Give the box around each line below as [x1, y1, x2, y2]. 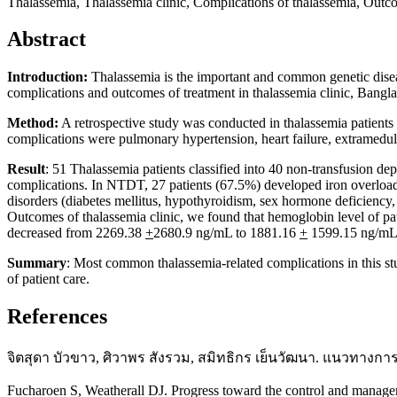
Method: [7, 115, 58, 131]
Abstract [7, 27, 86, 51]
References [7, 305, 107, 329]
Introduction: [7, 69, 88, 85]
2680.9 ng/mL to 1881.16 [153, 225, 300, 241]
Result [7, 161, 45, 177]
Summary [7, 255, 66, 271]
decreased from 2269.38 [7, 225, 145, 241]
